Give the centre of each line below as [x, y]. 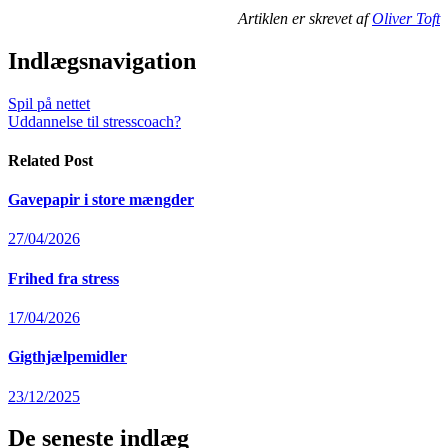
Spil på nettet [49, 103]
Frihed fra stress [63, 278]
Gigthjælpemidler [67, 357]
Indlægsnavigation [102, 60]
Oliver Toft [406, 18]
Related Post [50, 160]
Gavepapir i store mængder [101, 200]
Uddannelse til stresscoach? [94, 121]
